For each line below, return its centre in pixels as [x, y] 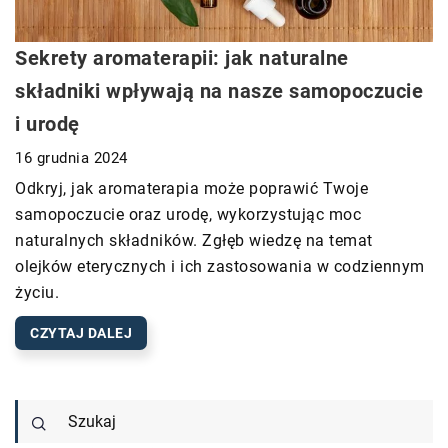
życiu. [37, 293]
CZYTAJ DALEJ [81, 333]
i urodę [47, 124]
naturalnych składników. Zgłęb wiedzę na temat [194, 241]
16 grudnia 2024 [71, 158]
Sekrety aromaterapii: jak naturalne [182, 58]
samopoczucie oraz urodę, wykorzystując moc [188, 215]
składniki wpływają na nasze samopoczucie [219, 91]
